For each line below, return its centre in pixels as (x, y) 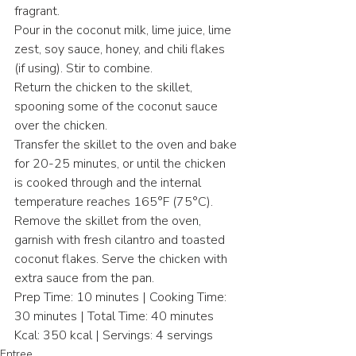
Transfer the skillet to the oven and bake (127, 145)
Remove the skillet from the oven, (109, 221)
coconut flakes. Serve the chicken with (122, 259)
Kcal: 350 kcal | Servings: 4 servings (114, 335)
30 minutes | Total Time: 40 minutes (114, 316)
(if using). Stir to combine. (83, 68)
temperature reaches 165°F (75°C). (114, 202)
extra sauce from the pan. (84, 278)
